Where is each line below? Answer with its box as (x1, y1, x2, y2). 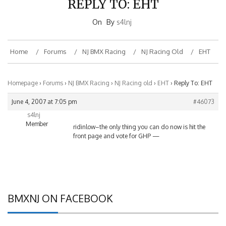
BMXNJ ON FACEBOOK (8, 182, 112, 196)
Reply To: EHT (174, 70, 212, 78)
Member (25, 110, 48, 119)
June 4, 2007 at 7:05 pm (12, 88, 77, 96)
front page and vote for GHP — (73, 123, 159, 131)
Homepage (8, 70, 38, 78)
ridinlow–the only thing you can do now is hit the (73, 114, 205, 122)
